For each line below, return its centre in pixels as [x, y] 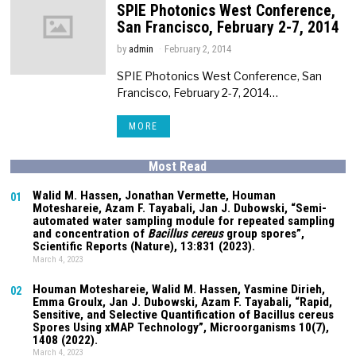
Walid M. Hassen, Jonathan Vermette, [133, 195]
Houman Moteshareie [89, 289]
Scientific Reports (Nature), [107, 246]
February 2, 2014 [198, 48]
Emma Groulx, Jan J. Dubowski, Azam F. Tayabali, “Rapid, [183, 302]
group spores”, [264, 233]
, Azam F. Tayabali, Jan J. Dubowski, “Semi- [213, 208]
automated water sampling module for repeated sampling [184, 221]
